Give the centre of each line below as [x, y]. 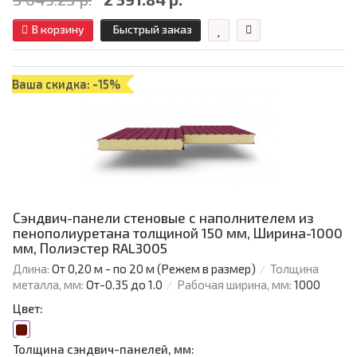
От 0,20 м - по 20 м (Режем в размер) [154, 269]
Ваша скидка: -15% [66, 84]
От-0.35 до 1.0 [124, 285]
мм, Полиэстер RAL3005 [90, 248]
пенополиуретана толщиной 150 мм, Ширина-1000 [178, 233]
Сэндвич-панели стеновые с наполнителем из [163, 218]
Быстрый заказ [153, 29]
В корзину [58, 29]
